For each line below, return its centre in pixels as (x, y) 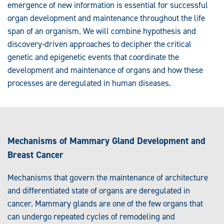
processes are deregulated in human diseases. (89, 83)
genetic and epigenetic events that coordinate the (93, 57)
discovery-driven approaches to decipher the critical (99, 44)
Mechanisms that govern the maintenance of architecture (108, 178)
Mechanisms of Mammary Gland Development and (106, 140)
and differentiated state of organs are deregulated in (99, 191)
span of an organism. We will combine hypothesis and (102, 31)
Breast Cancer (35, 154)
